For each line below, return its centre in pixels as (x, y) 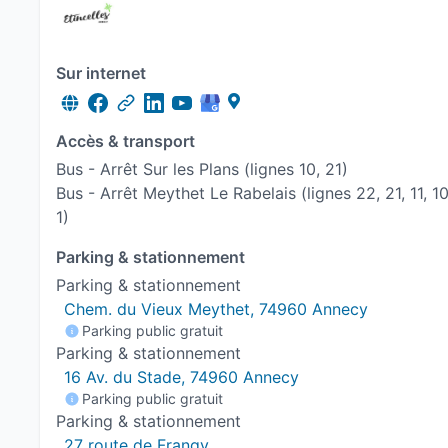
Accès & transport (125, 141)
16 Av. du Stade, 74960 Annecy (181, 377)
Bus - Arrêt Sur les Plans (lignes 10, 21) (202, 169)
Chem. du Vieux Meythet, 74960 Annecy (216, 309)
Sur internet (101, 73)
